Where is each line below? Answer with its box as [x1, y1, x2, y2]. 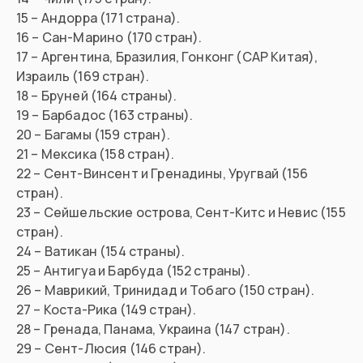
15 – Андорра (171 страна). [16, 9, 181, 28]
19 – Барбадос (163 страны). [16, 106, 194, 125]
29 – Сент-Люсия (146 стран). [16, 340, 207, 358]
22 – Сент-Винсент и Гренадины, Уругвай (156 [16, 164, 308, 183]
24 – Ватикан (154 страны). [16, 242, 186, 261]
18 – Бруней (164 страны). [16, 87, 177, 105]
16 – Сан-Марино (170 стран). [16, 28, 203, 47]
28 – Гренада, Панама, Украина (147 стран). [16, 320, 290, 339]
